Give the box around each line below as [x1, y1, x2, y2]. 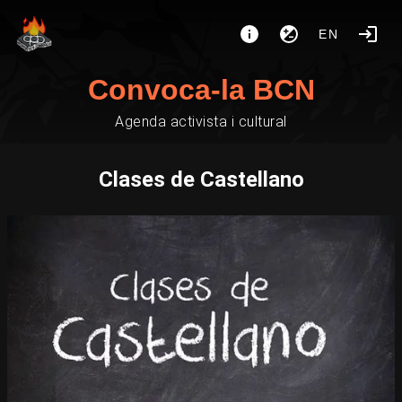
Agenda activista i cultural [115, 113, 287, 130]
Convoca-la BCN [87, 74, 315, 106]
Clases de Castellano [98, 167, 304, 192]
